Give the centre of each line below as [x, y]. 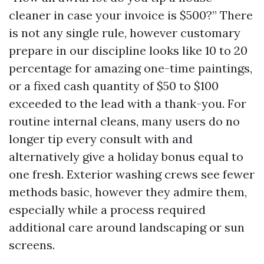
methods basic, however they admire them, [128, 192]
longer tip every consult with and [101, 139]
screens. [32, 245]
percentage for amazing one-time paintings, [131, 68]
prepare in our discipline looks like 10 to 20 [128, 50]
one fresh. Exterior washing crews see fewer [132, 174]
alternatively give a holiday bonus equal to [126, 156]
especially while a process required [107, 209]
